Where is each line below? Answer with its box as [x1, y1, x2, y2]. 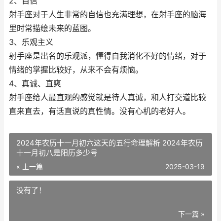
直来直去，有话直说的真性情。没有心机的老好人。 [9, 107, 190, 116]
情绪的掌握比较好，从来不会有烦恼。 [9, 65, 143, 74]
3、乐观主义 [9, 37, 53, 47]
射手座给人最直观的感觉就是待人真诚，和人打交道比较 [9, 93, 206, 102]
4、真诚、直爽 [9, 79, 61, 88]
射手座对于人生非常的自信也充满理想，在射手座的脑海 [9, 10, 206, 19]
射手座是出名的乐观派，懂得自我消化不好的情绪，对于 [9, 51, 206, 61]
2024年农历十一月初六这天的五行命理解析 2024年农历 [16, 138, 203, 147]
